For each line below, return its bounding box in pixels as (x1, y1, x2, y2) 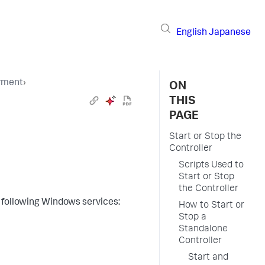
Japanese (209, 28, 251, 38)
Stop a (179, 213, 206, 222)
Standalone (179, 225, 228, 234)
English (176, 28, 207, 38)
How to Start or (179, 201, 244, 211)
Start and (188, 253, 228, 263)
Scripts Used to (179, 161, 244, 170)
